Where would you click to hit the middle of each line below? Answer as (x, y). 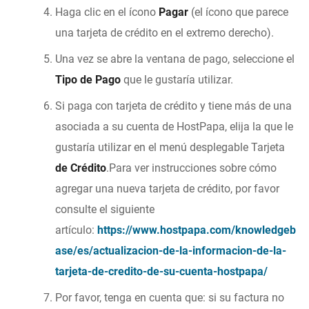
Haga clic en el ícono (107, 12)
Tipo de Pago (88, 79)
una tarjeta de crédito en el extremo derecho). (165, 32)
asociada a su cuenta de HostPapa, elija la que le (174, 126)
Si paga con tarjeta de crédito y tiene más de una (173, 106)
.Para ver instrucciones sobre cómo (191, 168)
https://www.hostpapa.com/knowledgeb (197, 230)
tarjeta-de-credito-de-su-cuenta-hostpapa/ (161, 271)
